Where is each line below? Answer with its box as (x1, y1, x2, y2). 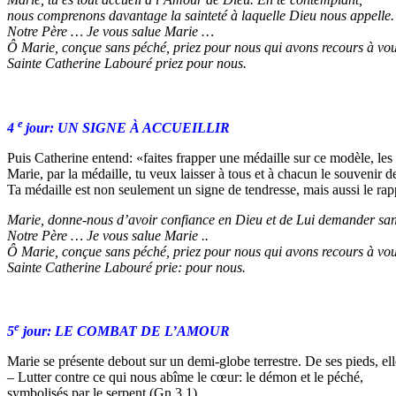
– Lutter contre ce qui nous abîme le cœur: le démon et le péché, (7, 369, 363, 385)
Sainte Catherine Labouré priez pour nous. (7, 56, 247, 72)
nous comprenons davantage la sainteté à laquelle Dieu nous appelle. (7, 8, 394, 24)
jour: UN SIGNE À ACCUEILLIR (26, 119, 230, 135)
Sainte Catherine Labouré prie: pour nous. (7, 259, 246, 275)
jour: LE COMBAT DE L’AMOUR (19, 324, 230, 339)
